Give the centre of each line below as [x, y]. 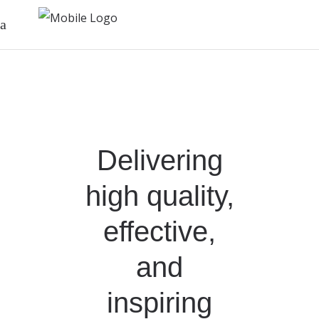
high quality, [159, 196]
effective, [159, 231]
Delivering [159, 160]
